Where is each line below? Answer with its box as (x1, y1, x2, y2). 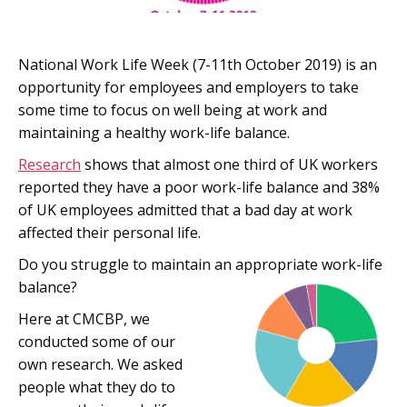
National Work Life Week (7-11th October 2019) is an (18, 55, 377, 74)
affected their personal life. (18, 223, 201, 243)
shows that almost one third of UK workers (81, 154, 378, 174)
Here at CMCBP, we (18, 309, 150, 329)
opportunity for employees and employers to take (18, 77, 359, 97)
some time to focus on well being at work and (18, 100, 327, 120)
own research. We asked (18, 354, 183, 374)
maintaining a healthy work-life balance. (18, 123, 290, 143)
